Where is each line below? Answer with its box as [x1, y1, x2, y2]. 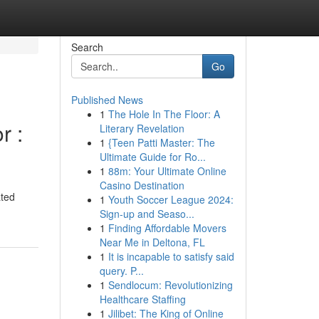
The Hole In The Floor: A [108, 107, 220, 121]
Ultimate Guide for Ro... [99, 150, 206, 164]
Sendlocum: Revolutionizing [108, 278, 233, 292]
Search [70, 40, 103, 54]
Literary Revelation [99, 121, 184, 135]
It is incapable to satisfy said [108, 249, 234, 263]
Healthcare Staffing [99, 292, 186, 306]
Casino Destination [99, 178, 184, 192]
